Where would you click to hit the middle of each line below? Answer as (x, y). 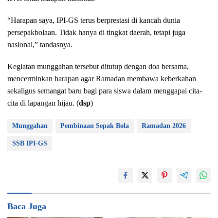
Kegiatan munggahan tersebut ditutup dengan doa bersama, (98, 66)
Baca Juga (27, 206)
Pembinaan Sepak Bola (95, 126)
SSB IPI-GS (30, 143)
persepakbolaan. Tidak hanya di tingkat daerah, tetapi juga (96, 32)
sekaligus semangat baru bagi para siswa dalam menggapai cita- (105, 91)
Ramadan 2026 (164, 126)
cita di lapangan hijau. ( (43, 103)
